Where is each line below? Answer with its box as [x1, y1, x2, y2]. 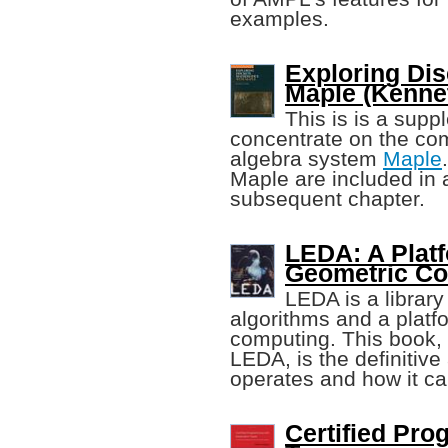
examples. [230, 7, 329, 31]
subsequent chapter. [230, 187, 425, 211]
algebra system [230, 147, 383, 171]
